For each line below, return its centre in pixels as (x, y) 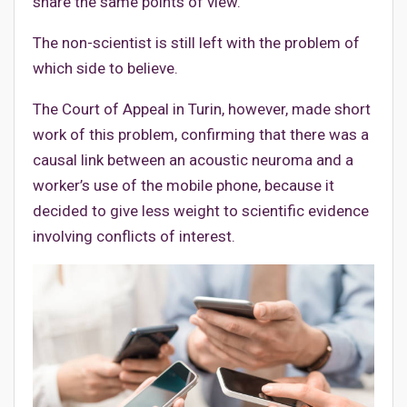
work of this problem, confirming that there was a (201, 134)
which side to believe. (105, 68)
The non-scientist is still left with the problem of (196, 42)
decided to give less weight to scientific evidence (201, 210)
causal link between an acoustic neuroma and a (193, 159)
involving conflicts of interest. (134, 236)
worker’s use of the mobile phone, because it (184, 185)
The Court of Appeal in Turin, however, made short (202, 109)
